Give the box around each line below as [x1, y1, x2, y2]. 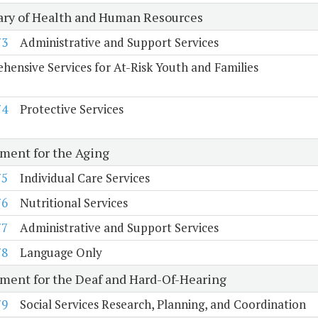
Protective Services [19, 101, 124, 118]
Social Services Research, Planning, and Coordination [19, 296, 306, 313]
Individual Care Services [19, 170, 150, 187]
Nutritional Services [19, 194, 128, 212]
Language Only [19, 244, 102, 261]
